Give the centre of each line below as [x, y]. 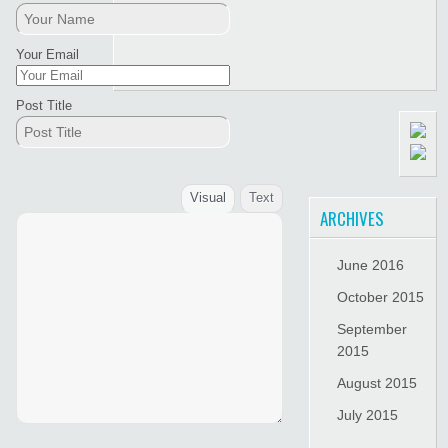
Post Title [44, 105]
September [372, 328]
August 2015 [377, 382]
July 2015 [368, 414]
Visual [207, 197]
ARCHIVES [352, 218]
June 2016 [371, 264]
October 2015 [381, 296]
